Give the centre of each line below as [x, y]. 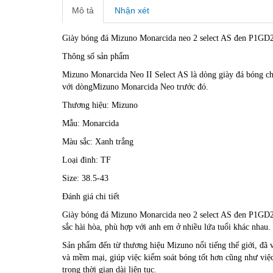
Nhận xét [132, 10]
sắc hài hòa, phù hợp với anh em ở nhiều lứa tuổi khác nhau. [166, 227]
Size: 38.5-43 [85, 178]
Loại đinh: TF [87, 160]
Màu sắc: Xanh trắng [98, 141]
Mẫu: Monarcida [90, 123]
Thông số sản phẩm [96, 56]
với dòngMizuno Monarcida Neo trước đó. [135, 87]
